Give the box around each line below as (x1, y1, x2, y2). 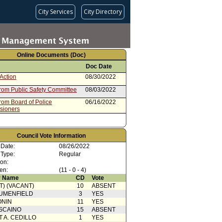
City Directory (84, 7, 122, 16)
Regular (59, 151, 81, 158)
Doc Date (86, 63, 112, 70)
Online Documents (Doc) (17, 52, 86, 58)
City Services (38, 7, 73, 16)
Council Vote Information (16, 132, 86, 139)
